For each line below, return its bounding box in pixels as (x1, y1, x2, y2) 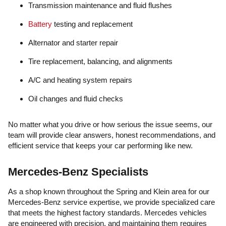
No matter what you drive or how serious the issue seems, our (8, 120, 212, 129)
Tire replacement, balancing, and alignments (28, 57, 173, 66)
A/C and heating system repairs (28, 76, 132, 84)
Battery (28, 20, 52, 28)
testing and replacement (52, 20, 133, 28)
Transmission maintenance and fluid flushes (28, 1, 172, 10)
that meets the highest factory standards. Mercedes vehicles (8, 208, 207, 217)
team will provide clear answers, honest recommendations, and (8, 131, 215, 139)
